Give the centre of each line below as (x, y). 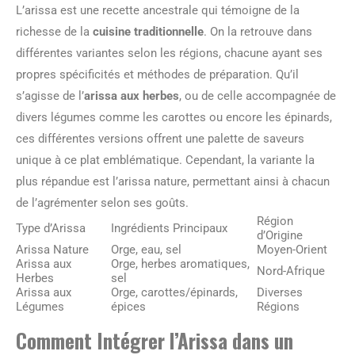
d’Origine (280, 235)
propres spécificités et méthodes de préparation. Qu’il (157, 74)
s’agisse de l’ (50, 95)
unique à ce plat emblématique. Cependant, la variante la (165, 160)
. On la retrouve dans (258, 31)
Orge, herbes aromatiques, (180, 263)
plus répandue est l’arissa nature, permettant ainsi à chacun (173, 181)
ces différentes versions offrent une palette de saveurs (160, 138)
